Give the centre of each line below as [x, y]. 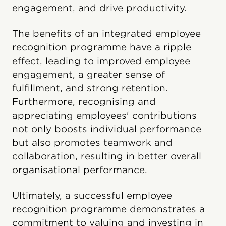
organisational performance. [80, 170]
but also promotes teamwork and [92, 143]
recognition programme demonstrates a [108, 209]
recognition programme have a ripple [102, 47]
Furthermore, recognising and [84, 102]
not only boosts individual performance [107, 129]
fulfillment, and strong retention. [90, 88]
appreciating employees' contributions [104, 116]
